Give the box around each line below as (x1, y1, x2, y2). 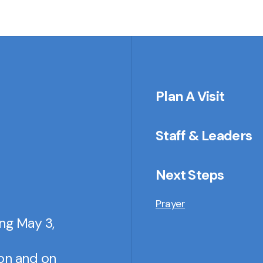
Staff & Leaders (156, 127, 252, 145)
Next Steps (156, 166, 224, 184)
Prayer (156, 197, 186, 211)
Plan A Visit (156, 87, 225, 105)
